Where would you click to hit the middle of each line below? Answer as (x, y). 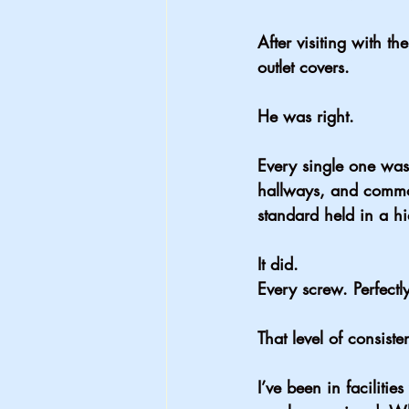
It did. (278, 264)
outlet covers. (304, 67)
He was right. (306, 116)
